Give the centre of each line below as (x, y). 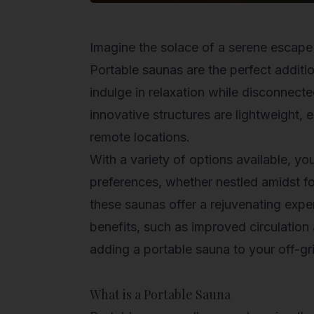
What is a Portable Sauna (160, 294)
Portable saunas (136, 69)
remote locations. (140, 137)
